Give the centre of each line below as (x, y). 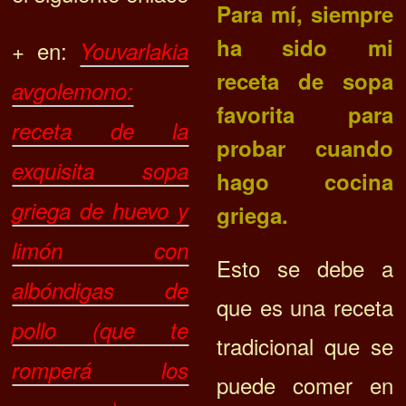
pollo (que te (101, 330)
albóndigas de (101, 290)
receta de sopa (304, 81)
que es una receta (304, 307)
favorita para (304, 115)
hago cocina (304, 182)
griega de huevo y (101, 211)
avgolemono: (73, 91)
